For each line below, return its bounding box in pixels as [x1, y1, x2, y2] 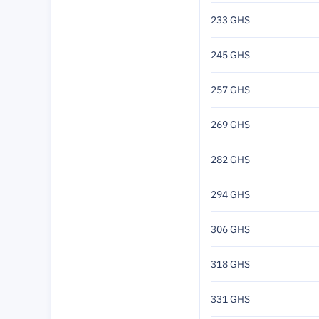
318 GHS [211, 258, 250, 271]
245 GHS [211, 48, 250, 61]
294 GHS [211, 188, 250, 201]
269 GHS [211, 118, 250, 131]
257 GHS [211, 83, 250, 96]
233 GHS [211, 14, 250, 26]
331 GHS [211, 293, 250, 305]
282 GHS [211, 153, 250, 166]
